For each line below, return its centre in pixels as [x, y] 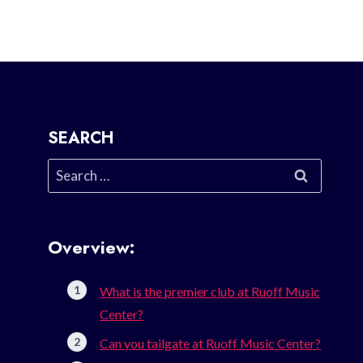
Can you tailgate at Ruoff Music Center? [211, 344]
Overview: [92, 248]
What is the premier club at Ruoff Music [210, 292]
